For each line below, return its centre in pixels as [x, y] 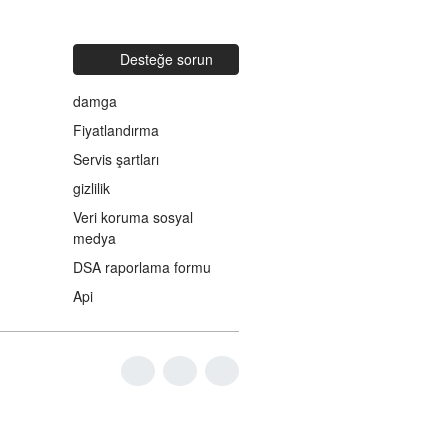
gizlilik [91, 188]
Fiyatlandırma [116, 130]
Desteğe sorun [167, 59]
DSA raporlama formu [142, 267]
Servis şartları [116, 159]
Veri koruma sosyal [133, 217]
